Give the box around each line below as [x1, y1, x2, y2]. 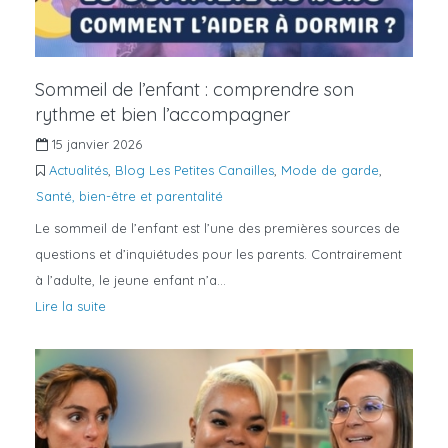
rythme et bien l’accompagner [35, 103, 290, 127]
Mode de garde [281, 162, 379, 179]
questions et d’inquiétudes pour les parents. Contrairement [35, 246, 402, 263]
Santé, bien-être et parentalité [36, 188, 223, 205]
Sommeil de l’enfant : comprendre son [35, 78, 354, 102]
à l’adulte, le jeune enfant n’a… [35, 272, 226, 289]
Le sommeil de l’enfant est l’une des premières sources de [35, 220, 400, 237]
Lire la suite [35, 298, 106, 315]
